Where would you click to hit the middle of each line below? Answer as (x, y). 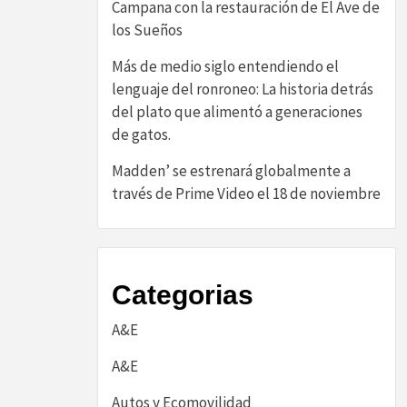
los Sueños (147, 30)
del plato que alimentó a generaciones (237, 112)
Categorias (183, 295)
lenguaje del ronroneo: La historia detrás (243, 89)
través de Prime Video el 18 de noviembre (246, 194)
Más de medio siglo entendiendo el (225, 66)
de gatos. (141, 134)
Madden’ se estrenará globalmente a (231, 171)
